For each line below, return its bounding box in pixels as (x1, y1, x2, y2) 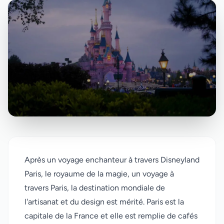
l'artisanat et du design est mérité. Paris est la (24, 197, 184, 207)
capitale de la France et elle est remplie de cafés (24, 211, 197, 221)
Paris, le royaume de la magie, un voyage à (24, 169, 174, 179)
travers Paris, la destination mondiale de (24, 183, 165, 193)
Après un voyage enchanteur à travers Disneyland (24, 155, 199, 165)
